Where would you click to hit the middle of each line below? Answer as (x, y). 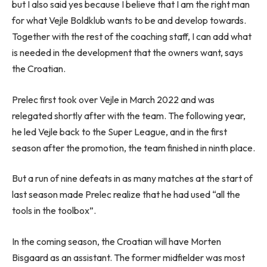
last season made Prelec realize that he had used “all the (126, 195)
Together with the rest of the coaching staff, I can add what (132, 37)
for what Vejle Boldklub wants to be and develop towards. (129, 21)
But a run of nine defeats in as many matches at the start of (132, 178)
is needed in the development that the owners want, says (128, 53)
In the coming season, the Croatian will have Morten (117, 241)
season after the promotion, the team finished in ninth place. (133, 148)
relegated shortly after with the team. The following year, (129, 115)
